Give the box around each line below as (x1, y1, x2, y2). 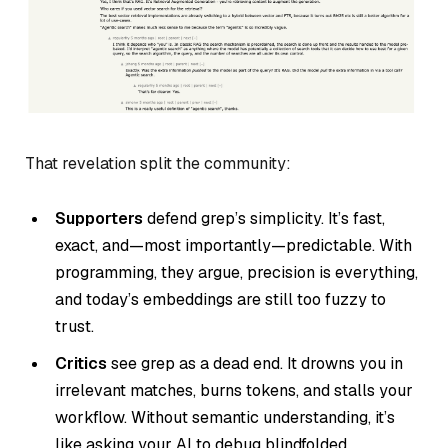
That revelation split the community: (25, 152, 291, 174)
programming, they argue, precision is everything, (55, 262, 418, 284)
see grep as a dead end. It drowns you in (107, 353, 403, 375)
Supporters (55, 208, 143, 230)
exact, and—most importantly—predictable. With (55, 235, 412, 257)
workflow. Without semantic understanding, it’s (55, 407, 395, 429)
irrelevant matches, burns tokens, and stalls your (55, 380, 413, 402)
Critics (55, 353, 107, 375)
